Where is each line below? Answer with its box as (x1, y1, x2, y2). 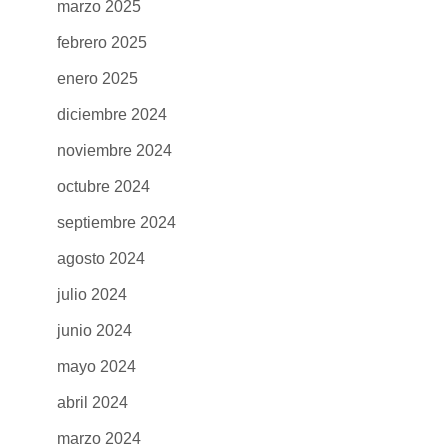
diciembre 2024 (56, 105, 167, 123)
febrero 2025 (56, 33, 147, 51)
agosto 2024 (56, 249, 145, 267)
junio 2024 (56, 321, 132, 339)
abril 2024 (56, 393, 128, 411)
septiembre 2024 (56, 213, 176, 231)
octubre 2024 (56, 177, 150, 195)
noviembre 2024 (56, 141, 172, 159)
